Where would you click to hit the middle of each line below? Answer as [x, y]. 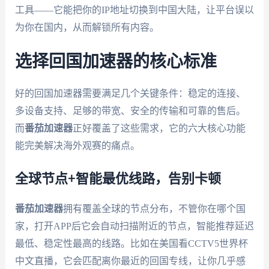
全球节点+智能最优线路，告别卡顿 [118, 179]
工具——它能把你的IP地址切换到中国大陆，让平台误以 [134, 10]
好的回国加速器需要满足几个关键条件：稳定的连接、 [130, 94]
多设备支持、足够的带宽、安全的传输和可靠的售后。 [130, 111]
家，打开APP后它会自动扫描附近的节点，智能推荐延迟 [134, 226]
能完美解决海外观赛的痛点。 [77, 146]
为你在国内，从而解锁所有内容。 [87, 27]
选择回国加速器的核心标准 [116, 62]
